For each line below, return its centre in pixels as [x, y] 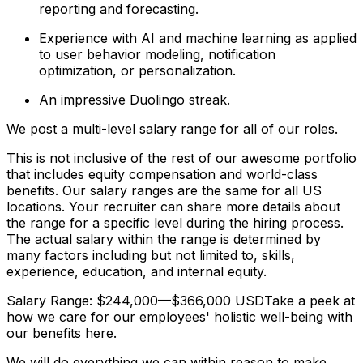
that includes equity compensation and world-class [162, 174]
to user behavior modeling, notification [157, 54]
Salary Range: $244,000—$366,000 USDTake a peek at [181, 300]
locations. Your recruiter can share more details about [173, 206]
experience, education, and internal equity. [137, 271]
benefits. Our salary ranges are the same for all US [164, 190]
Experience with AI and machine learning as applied [198, 38]
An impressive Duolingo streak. [135, 99]
